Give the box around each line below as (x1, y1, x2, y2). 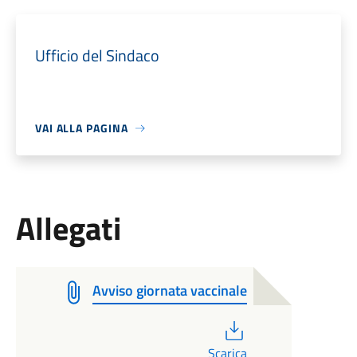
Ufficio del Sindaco (34, 43, 159, 68)
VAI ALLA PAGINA (34, 120, 128, 136)
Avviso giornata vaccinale (92, 280, 247, 301)
